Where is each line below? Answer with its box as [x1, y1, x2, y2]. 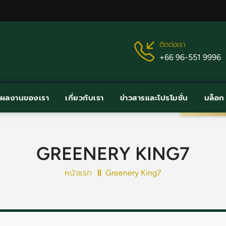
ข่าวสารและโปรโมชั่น [120, 93, 188, 102]
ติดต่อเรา [159, 40, 186, 49]
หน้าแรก [65, 167, 92, 178]
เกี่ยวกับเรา [65, 93, 104, 102]
